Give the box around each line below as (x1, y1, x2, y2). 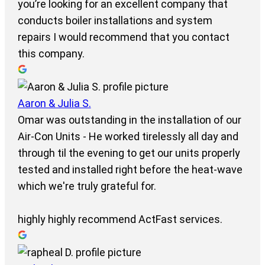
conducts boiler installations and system (17, 14, 212, 27)
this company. (17, 47, 85, 60)
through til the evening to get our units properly (17, 147, 240, 160)
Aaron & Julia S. (17, 97, 91, 110)
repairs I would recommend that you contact (17, 31, 230, 44)
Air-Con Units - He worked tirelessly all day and (17, 130, 238, 143)
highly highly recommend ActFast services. (17, 213, 222, 226)
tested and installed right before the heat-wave (17, 163, 243, 176)
